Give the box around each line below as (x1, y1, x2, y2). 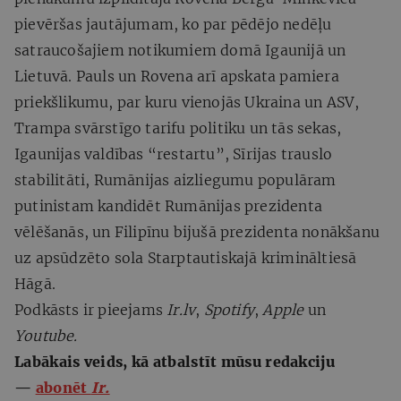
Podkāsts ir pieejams (14, 300, 167, 319)
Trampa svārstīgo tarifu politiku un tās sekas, (14, 118, 342, 137)
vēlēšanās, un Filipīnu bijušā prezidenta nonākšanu (14, 222, 380, 241)
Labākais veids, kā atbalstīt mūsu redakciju (14, 352, 335, 371)
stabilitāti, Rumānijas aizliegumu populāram (14, 170, 337, 189)
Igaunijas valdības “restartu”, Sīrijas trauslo (14, 144, 333, 163)
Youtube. (14, 326, 78, 345)
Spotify (203, 300, 255, 319)
